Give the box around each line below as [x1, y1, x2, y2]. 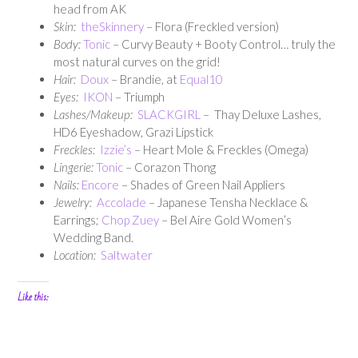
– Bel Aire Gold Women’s [159, 212, 292, 227]
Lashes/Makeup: [54, 106, 137, 121]
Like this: [18, 288, 49, 307]
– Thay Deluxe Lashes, [201, 106, 321, 121]
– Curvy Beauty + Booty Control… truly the [110, 36, 336, 51]
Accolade [97, 194, 146, 209]
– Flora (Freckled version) [144, 18, 279, 34]
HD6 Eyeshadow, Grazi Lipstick [54, 124, 213, 139]
